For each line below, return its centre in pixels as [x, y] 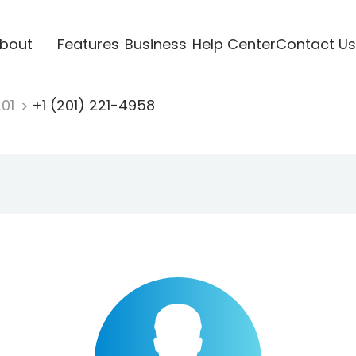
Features [88, 44]
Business [155, 44]
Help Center [234, 44]
